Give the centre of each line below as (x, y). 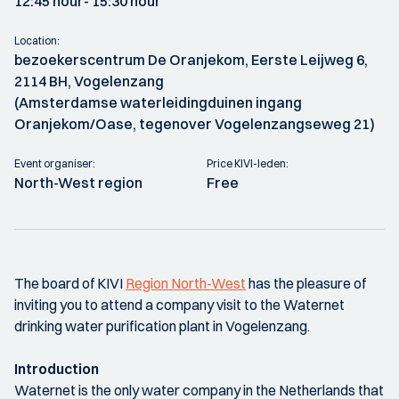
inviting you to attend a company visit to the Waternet (179, 305)
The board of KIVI (70, 283)
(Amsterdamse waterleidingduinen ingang (158, 102)
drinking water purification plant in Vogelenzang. (162, 326)
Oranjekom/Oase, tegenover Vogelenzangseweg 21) (195, 124)
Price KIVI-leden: (248, 163)
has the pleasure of (306, 283)
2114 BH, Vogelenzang (89, 81)
